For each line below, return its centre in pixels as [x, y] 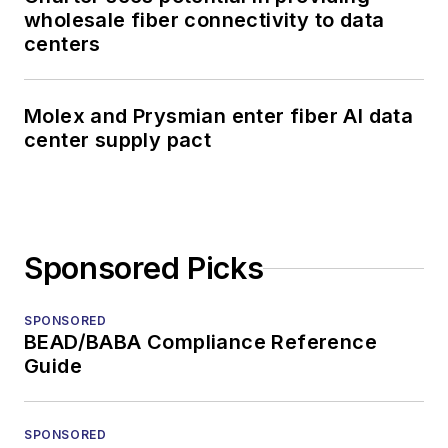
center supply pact [118, 140]
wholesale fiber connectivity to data [204, 20]
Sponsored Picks [144, 268]
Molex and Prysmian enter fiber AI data [219, 116]
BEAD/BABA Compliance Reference [200, 342]
